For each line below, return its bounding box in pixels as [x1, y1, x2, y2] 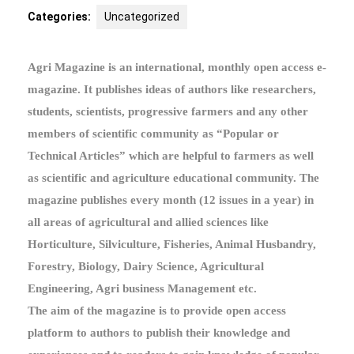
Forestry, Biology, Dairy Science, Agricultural [28, 260, 264, 273]
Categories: [28, 10, 91, 23]
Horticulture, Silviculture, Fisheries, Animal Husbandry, [28, 238, 316, 250]
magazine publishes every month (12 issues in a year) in [28, 194, 314, 206]
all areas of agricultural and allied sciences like [28, 216, 269, 228]
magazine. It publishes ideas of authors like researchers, [28, 83, 316, 96]
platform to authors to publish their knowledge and [28, 326, 290, 339]
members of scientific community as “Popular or [28, 127, 279, 140]
